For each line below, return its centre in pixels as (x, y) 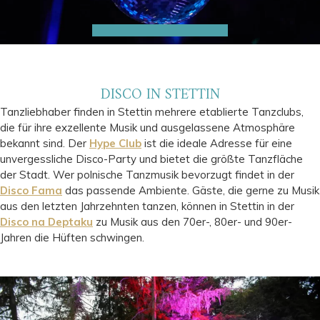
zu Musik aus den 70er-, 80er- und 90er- (194, 222)
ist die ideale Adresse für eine (217, 144)
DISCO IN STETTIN (160, 96)
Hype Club (115, 144)
